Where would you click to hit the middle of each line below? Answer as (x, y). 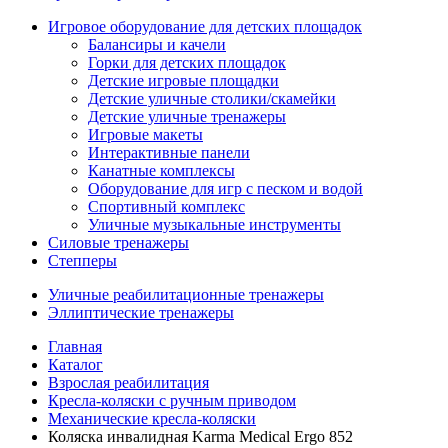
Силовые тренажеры (118, 242)
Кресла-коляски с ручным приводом (172, 400)
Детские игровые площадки (183, 80)
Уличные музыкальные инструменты (214, 224)
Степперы (82, 260)
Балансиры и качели (157, 44)
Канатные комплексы (161, 170)
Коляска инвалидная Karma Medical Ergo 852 (200, 436)
